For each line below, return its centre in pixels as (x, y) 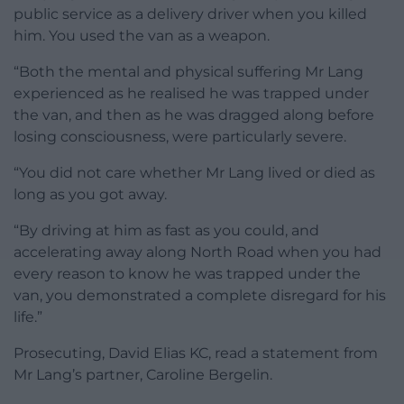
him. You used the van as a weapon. (142, 36)
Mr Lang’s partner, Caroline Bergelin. (143, 375)
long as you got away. (90, 195)
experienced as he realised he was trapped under (191, 94)
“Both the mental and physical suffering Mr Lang (188, 72)
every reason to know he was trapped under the (187, 274)
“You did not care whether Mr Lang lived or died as (194, 173)
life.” (28, 317)
